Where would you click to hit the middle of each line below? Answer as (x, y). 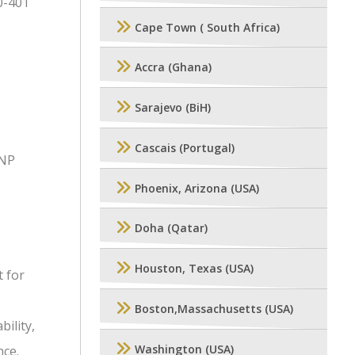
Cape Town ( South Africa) (207, 27)
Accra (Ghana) (173, 67)
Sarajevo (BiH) (173, 108)
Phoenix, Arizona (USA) (197, 189)
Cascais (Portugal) (185, 148)
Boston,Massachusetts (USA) (214, 309)
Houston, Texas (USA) (194, 269)
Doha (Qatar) (171, 228)
